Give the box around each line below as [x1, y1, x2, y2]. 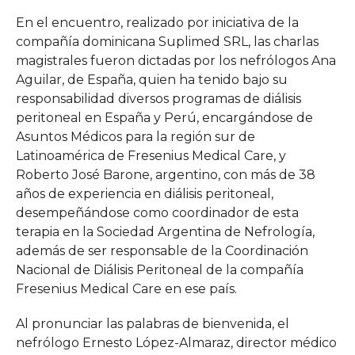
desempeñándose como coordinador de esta [15, 204, 299, 220]
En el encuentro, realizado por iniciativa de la [15, 14, 299, 30]
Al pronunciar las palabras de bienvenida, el [15, 315, 289, 331]
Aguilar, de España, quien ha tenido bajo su [15, 71, 288, 87]
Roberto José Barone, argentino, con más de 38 [15, 166, 315, 182]
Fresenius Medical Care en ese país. [15, 281, 237, 296]
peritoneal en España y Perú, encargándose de [15, 109, 313, 125]
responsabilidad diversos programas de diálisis [15, 90, 301, 106]
